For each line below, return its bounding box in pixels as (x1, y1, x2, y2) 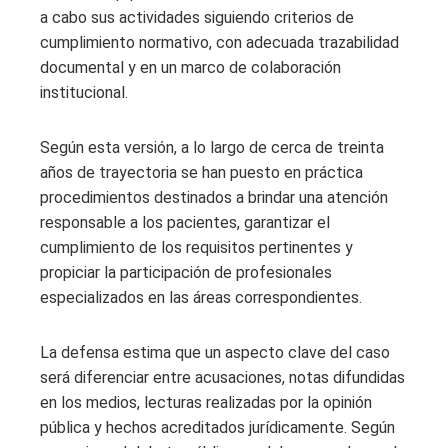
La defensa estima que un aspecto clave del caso (40, 343, 390, 363)
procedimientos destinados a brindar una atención (40, 188, 388, 208)
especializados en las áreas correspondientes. (40, 288, 362, 308)
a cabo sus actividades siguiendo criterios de (40, 8, 354, 28)
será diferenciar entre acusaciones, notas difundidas (40, 368, 405, 388)
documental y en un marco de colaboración (40, 58, 341, 78)
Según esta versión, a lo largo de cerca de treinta (40, 138, 384, 158)
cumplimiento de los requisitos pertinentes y (40, 238, 353, 258)
